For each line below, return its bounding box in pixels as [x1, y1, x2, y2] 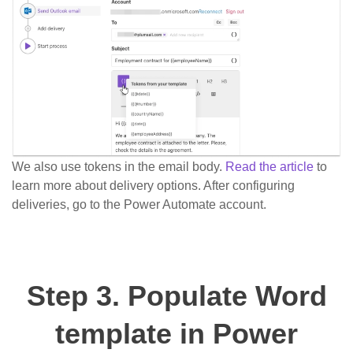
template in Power [55, 318, 298, 351]
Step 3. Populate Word [26, 280, 327, 313]
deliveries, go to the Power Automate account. [12, 198, 266, 212]
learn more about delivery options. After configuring [12, 179, 295, 193]
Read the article [225, 160, 314, 174]
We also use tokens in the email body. [12, 160, 225, 174]
